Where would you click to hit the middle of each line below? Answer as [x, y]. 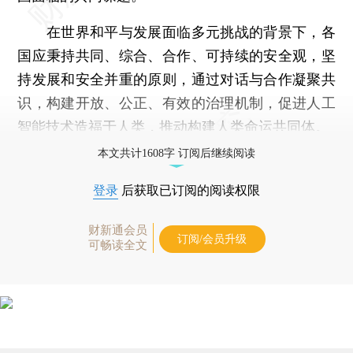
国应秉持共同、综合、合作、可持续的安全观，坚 [176, 55]
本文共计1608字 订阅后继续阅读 [176, 153]
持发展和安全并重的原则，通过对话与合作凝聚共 [176, 79]
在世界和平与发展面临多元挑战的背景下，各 [176, 32]
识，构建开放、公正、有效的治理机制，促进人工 [176, 102]
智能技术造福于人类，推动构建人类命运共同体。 [174, 126]
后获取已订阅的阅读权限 [189, 190]
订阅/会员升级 [212, 239]
